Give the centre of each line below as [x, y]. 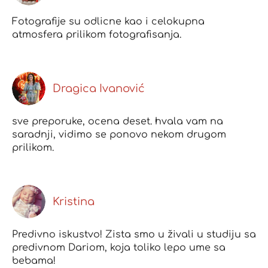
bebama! [34, 261]
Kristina [74, 202]
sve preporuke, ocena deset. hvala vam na [118, 121]
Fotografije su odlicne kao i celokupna [108, 21]
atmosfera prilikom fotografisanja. [97, 34]
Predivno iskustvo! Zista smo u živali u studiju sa [134, 235]
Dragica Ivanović [99, 88]
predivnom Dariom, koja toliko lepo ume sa [119, 248]
